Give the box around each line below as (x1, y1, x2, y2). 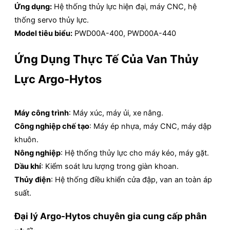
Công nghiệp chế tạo (14, 122, 89, 131)
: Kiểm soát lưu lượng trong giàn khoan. (41, 162, 179, 171)
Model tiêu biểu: (14, 29, 72, 39)
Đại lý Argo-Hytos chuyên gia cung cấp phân (14, 210, 207, 222)
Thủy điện (14, 175, 51, 185)
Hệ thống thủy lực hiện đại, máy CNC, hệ (52, 2, 197, 12)
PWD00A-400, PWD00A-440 (72, 29, 176, 39)
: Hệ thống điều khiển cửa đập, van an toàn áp (51, 175, 212, 185)
